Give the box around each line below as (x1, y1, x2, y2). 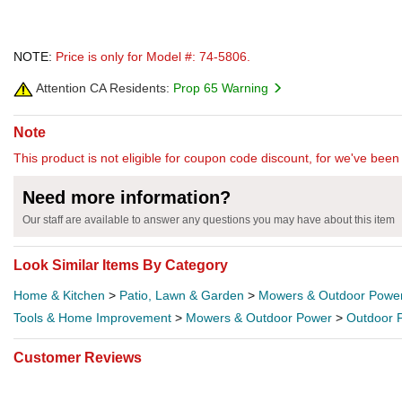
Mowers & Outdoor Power (186, 310, 332, 325)
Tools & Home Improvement (13, 310, 171, 325)
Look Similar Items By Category (13, 257, 228, 273)
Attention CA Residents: (33, 80, 170, 95)
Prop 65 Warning (173, 80, 272, 95)
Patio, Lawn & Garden (119, 287, 244, 302)
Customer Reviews (13, 349, 142, 365)
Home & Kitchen (13, 287, 105, 302)
